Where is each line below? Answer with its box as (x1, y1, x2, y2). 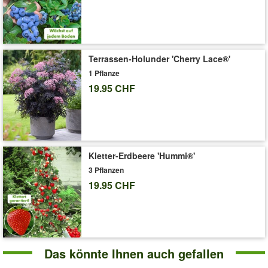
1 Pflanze (89, 67, 120, 78)
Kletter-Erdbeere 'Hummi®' (89, 149, 196, 162)
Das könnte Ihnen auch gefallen (44, 244, 224, 262)
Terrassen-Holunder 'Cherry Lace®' (89, 52, 231, 65)
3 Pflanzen (89, 164, 124, 175)
